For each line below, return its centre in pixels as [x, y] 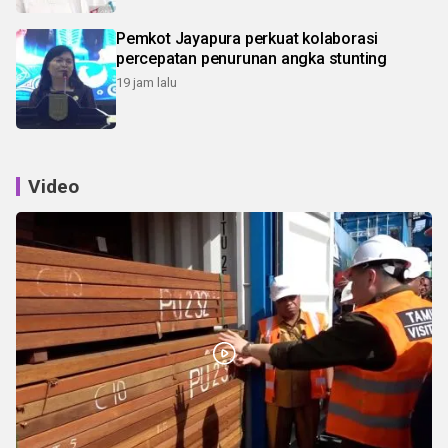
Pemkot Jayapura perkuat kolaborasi [247, 39]
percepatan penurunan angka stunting [251, 59]
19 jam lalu [146, 83]
